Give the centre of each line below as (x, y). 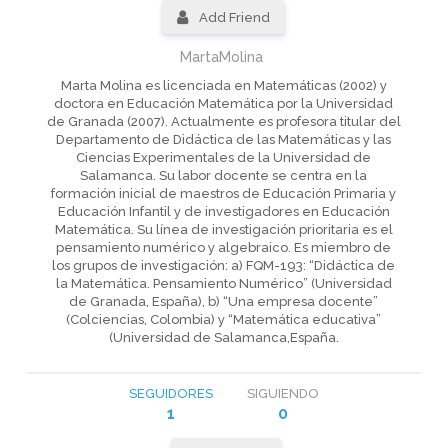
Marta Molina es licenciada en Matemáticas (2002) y (223, 85)
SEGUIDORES (170, 393)
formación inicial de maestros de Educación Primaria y (224, 193)
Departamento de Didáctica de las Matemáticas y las (224, 139)
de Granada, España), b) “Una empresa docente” (224, 301)
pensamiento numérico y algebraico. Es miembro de (224, 247)
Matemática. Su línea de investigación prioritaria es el (223, 229)
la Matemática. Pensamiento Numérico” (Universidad (223, 283)
